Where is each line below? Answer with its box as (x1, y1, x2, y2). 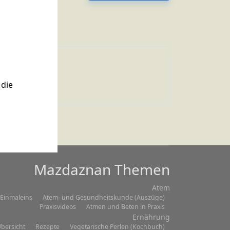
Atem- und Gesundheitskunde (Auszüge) (43, 193, 165, 202)
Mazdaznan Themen (34, 160, 170, 179)
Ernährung (132, 212, 170, 222)
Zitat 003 (1, 61, 48, 76)
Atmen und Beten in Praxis (86, 202, 165, 211)
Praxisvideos (40, 202, 76, 211)
